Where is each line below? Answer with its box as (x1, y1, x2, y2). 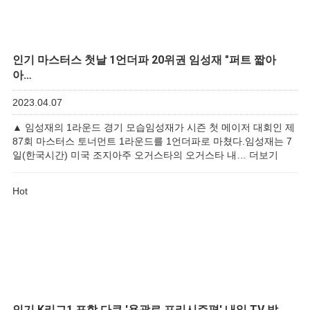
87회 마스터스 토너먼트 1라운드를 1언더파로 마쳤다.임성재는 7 (12, 136, 292, 147)
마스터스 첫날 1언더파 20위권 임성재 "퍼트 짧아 (35, 53, 276, 66)
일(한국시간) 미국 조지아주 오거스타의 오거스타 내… (12, 149, 249, 161)
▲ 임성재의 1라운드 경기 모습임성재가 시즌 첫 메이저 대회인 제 (12, 122, 295, 133)
